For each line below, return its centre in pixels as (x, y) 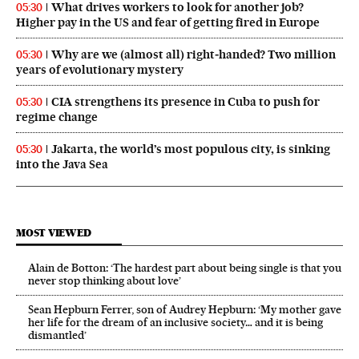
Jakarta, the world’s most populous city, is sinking (191, 149)
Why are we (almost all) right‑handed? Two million (194, 54)
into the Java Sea (62, 164)
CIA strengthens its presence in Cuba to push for (186, 101)
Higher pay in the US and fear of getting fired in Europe (168, 22)
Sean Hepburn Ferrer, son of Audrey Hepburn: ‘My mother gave (185, 309)
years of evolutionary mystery (100, 69)
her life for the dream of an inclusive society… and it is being (175, 322)
